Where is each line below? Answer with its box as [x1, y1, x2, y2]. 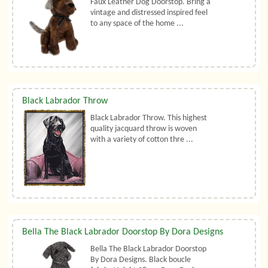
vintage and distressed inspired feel [90, 8, 208, 18]
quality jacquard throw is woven [90, 124, 197, 134]
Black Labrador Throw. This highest [90, 114, 208, 123]
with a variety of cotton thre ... [90, 135, 194, 145]
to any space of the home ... [90, 19, 184, 29]
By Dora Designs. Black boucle [90, 255, 191, 265]
